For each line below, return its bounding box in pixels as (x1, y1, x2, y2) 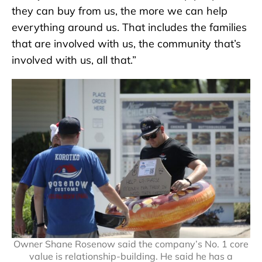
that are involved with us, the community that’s (12, 37, 241, 51)
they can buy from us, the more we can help (12, 4, 227, 18)
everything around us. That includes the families (12, 20, 247, 35)
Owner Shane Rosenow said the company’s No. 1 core (13, 238, 249, 250)
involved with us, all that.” (12, 53, 136, 67)
